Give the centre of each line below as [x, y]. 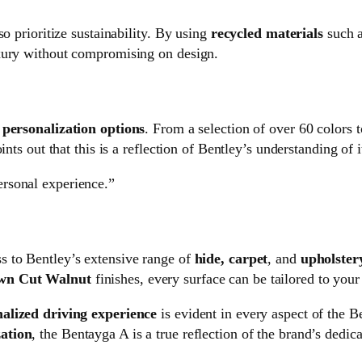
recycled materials [267, 34]
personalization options [74, 129]
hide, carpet [231, 259]
